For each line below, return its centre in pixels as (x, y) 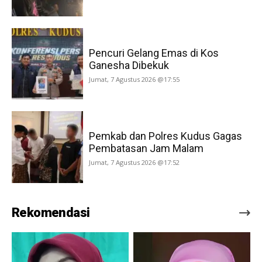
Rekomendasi (51, 212)
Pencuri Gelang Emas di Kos (154, 53)
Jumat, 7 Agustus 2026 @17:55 (135, 79)
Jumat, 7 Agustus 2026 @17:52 (135, 163)
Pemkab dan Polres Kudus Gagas (166, 136)
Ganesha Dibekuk (129, 65)
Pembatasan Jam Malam (146, 149)
